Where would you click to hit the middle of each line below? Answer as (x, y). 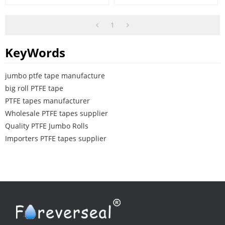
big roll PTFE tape (34, 88)
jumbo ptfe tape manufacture (55, 76)
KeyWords (35, 52)
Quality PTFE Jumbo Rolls (47, 126)
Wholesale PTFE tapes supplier (57, 113)
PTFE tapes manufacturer (47, 101)
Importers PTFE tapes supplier (56, 138)
